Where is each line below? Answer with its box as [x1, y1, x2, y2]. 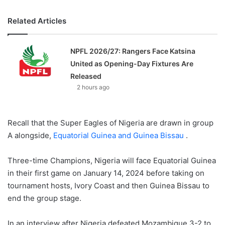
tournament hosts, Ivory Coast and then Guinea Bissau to [8, 180, 209, 190]
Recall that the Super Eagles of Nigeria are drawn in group [8, 118, 213, 128]
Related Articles [8, 16, 66, 26]
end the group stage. [8, 193, 81, 203]
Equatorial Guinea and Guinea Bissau [53, 130, 184, 140]
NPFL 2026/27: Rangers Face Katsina [70, 46, 196, 55]
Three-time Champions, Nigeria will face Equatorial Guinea [8, 155, 216, 165]
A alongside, [8, 130, 53, 140]
